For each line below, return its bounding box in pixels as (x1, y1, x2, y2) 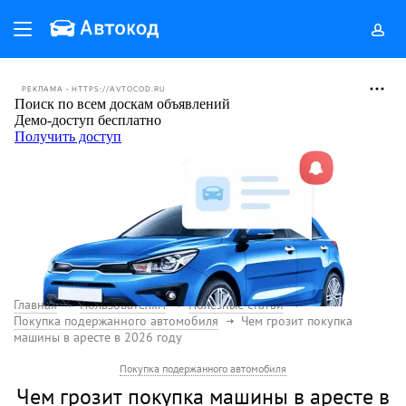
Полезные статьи (188, 296, 284, 313)
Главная (14, 296, 57, 313)
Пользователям (80, 296, 166, 313)
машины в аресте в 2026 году (14, 329, 182, 345)
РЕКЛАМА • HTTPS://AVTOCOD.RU (22, 84, 166, 93)
